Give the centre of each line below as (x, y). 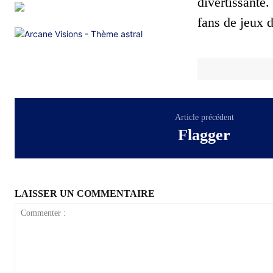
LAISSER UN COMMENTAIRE (85, 193)
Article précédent (204, 117)
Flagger (204, 135)
